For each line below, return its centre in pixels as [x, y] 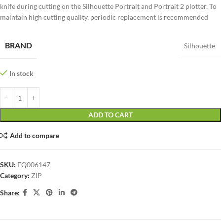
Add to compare [34, 135]
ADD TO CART [110, 115]
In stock [21, 73]
